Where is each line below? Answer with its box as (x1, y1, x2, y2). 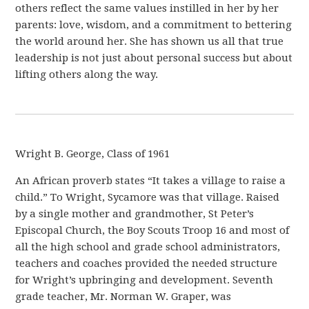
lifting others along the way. (15, 68, 159, 81)
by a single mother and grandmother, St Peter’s (15, 207, 255, 220)
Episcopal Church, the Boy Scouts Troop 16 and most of (15, 223, 290, 237)
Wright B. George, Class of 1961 (15, 147, 170, 160)
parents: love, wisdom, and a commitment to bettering (15, 18, 292, 31)
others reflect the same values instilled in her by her (15, 1, 279, 14)
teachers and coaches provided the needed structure (15, 257, 278, 270)
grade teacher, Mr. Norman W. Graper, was (15, 290, 232, 303)
